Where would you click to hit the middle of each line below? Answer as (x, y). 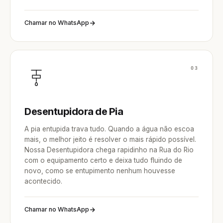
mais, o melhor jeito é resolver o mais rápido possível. (110, 139)
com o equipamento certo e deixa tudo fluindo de (103, 160)
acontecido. (43, 181)
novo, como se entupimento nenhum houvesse (100, 171)
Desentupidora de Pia (74, 111)
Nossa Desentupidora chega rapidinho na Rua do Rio (109, 150)
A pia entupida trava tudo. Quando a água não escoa (109, 129)
